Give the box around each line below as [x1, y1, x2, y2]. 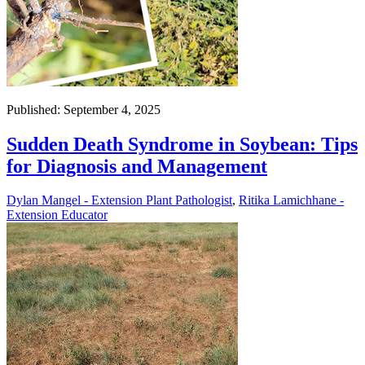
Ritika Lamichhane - [239, 193, 344, 208]
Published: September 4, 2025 [7, 102, 161, 117]
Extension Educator [7, 208, 108, 222]
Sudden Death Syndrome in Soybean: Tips [7, 133, 358, 155]
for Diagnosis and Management [7, 155, 267, 177]
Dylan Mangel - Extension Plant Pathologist [7, 193, 232, 208]
